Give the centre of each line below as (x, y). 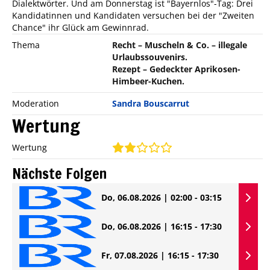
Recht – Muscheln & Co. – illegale (180, 45)
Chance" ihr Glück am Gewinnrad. (80, 28)
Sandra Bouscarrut (151, 104)
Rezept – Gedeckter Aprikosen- (177, 69)
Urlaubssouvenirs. (150, 57)
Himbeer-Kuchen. (149, 81)
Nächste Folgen (59, 174)
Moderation (36, 104)
